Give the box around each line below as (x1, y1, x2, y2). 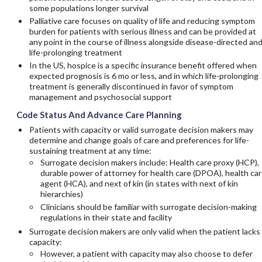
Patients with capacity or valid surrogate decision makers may (29, 125, 253, 135)
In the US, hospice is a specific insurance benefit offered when (29, 60, 257, 70)
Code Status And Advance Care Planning (16, 109, 182, 120)
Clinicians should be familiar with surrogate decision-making (40, 202, 257, 212)
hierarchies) (40, 189, 83, 199)
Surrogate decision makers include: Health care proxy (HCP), (40, 157, 259, 167)
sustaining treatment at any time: (29, 146, 151, 156)
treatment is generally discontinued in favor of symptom (29, 81, 233, 91)
